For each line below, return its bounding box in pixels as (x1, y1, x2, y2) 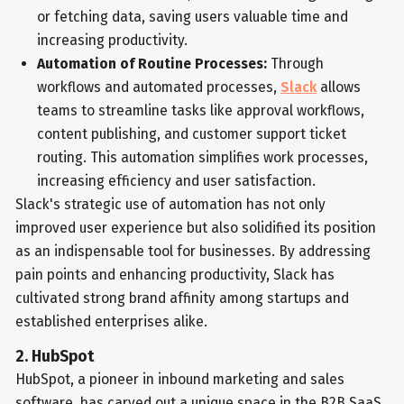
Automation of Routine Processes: (36, 54, 267, 72)
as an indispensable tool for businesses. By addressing (15, 242, 372, 260)
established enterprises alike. (15, 312, 208, 330)
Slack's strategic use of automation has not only (15, 195, 326, 213)
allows (316, 78, 361, 96)
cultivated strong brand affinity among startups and (15, 289, 350, 307)
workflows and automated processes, (36, 78, 280, 96)
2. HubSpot (15, 346, 95, 366)
